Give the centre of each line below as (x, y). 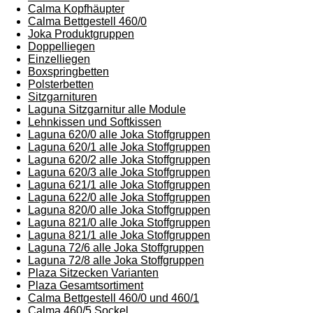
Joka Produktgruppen (81, 34)
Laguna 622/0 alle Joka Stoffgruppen (119, 198)
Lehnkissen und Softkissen (95, 122)
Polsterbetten (61, 85)
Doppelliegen (61, 47)
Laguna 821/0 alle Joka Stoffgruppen (119, 223)
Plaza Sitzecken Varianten (93, 273)
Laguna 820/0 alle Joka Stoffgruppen (119, 210)
